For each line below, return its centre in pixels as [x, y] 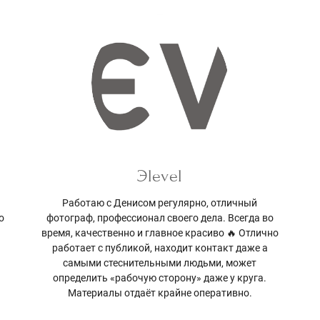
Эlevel [160, 176]
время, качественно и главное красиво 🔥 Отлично [160, 232]
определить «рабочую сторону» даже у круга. [160, 277]
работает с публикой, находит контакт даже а [160, 247]
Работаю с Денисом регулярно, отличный [160, 202]
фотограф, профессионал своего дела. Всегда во [160, 217]
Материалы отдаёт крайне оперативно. [160, 292]
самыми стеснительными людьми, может [160, 262]
